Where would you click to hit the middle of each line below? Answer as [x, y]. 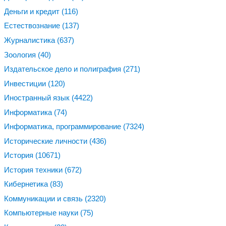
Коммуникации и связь [44, 198]
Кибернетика [27, 184]
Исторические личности [47, 141]
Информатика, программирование [64, 127]
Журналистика [31, 40]
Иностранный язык [38, 98]
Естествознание [33, 26]
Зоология [21, 54]
